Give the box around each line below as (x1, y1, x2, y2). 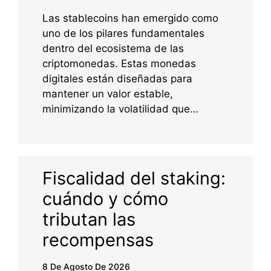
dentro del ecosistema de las (42, 42, 184, 55)
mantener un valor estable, (42, 88, 173, 100)
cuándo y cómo (42, 188, 168, 210)
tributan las (42, 209, 135, 230)
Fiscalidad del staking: (42, 168, 226, 189)
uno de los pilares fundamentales (42, 27, 204, 40)
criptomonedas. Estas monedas (42, 57, 196, 70)
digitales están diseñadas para (42, 73, 192, 85)
